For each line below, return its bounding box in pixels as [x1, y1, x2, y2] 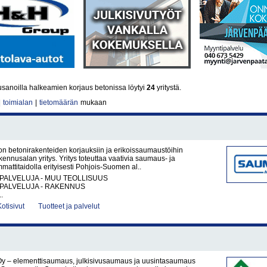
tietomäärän [39, 98, 78, 107]
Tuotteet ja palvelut [38, 202, 100, 210]
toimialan [3, 98, 33, 107]
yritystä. [155, 83, 181, 92]
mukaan [79, 98, 107, 107]
